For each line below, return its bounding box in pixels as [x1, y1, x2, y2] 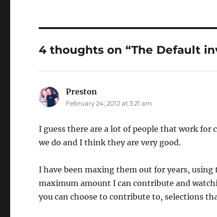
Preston [66, 87, 97, 96]
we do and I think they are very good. [39, 138, 181, 147]
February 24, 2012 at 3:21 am [66, 99, 153, 107]
